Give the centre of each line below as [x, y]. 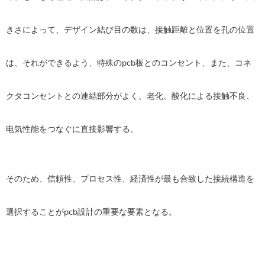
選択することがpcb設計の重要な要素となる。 [91, 212]
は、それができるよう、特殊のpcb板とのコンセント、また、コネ [129, 63]
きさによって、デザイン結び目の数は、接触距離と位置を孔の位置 [130, 30]
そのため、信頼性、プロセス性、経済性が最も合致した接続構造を [130, 179]
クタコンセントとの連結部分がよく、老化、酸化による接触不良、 [130, 96]
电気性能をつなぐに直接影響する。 [72, 130]
